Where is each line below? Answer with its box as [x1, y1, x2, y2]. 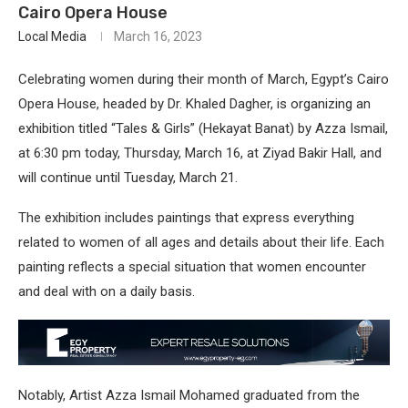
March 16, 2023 [114, 28, 202, 44]
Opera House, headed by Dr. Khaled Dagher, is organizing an [18, 95, 371, 112]
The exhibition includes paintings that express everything [18, 209, 354, 226]
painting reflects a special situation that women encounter [18, 258, 366, 275]
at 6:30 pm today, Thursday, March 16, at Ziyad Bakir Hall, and [18, 144, 382, 161]
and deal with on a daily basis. [18, 282, 195, 300]
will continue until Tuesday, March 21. [18, 168, 238, 186]
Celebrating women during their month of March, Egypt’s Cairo [18, 70, 389, 87]
